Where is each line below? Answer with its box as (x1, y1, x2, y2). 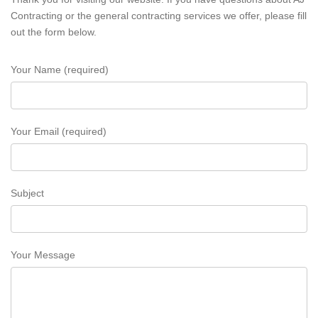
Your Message (11, 248, 75, 261)
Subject (11, 187, 44, 199)
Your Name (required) (11, 63, 109, 75)
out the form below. (11, 26, 97, 38)
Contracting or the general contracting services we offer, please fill (11, 9, 307, 21)
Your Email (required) (11, 125, 106, 137)
